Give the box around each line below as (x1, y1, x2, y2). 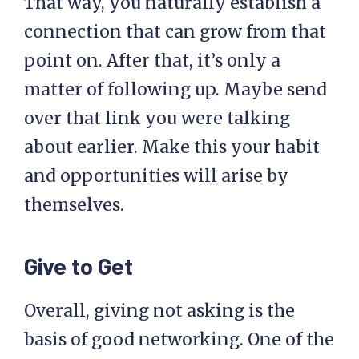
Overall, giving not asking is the (24, 300, 295, 322)
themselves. (24, 194, 124, 216)
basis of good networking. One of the (24, 329, 334, 351)
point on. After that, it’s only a (24, 50, 280, 72)
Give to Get (24, 252, 133, 280)
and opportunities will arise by (24, 165, 288, 188)
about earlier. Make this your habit (24, 136, 320, 159)
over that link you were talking (24, 107, 290, 130)
